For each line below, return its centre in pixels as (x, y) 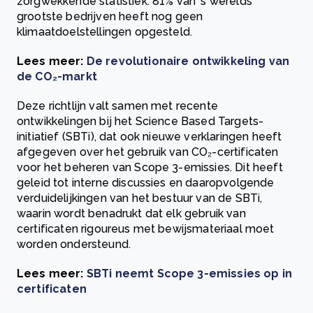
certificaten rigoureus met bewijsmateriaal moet (146, 229)
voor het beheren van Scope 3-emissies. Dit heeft (150, 167)
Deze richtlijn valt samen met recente (117, 106)
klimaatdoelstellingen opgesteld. (105, 32)
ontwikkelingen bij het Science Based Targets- (140, 121)
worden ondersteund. (74, 244)
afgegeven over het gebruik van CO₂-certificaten (148, 152)
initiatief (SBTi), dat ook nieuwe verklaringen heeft (150, 137)
